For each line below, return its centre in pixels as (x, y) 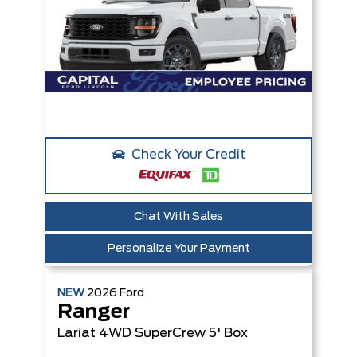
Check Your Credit (188, 155)
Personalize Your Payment (178, 249)
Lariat (76, 333)
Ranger (94, 313)
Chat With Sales (178, 217)
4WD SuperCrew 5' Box (173, 333)
